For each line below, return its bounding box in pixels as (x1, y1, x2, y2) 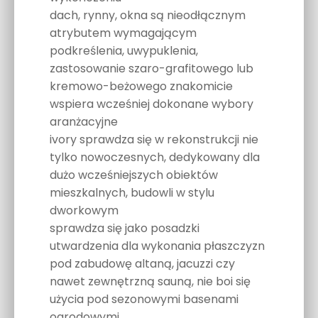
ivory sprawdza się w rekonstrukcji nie (50, 131, 258, 148)
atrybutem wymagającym (50, 25, 197, 42)
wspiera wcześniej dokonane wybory (50, 96, 253, 113)
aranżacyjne (50, 114, 118, 131)
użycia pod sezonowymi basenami (50, 291, 238, 308)
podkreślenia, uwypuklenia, (50, 43, 198, 60)
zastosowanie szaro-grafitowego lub (50, 60, 253, 77)
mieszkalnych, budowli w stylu (50, 185, 214, 202)
